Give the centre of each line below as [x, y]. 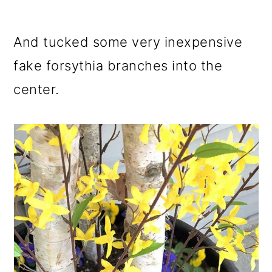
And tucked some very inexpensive [128, 42]
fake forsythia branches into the [118, 66]
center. [36, 89]
